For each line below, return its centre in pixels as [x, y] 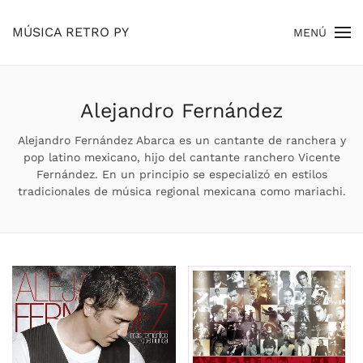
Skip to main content [103, 46]
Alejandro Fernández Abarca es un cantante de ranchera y [181, 140]
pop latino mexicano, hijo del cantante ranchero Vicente [181, 157]
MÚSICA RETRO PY [70, 32]
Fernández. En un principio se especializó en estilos [181, 174]
